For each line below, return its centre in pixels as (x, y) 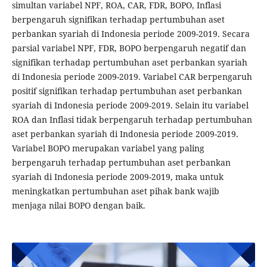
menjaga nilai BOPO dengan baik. (78, 206)
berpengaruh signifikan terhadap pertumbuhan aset (118, 20)
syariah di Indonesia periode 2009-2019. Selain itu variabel (130, 105)
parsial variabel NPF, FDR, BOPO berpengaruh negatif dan (129, 48)
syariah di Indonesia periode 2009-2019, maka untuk (117, 177)
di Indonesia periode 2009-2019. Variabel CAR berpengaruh (132, 77)
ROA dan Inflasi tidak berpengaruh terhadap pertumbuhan (132, 120)
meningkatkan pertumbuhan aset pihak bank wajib (115, 191)
